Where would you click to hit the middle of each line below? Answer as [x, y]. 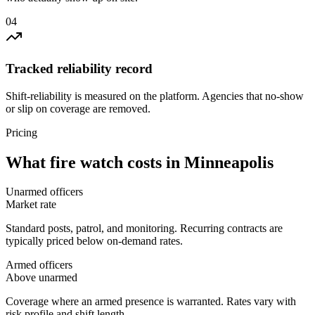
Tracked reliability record [79, 68]
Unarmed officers [44, 192]
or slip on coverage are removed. [78, 108]
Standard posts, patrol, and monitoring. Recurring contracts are [144, 229]
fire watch [86, 162]
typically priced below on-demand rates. [94, 241]
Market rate [31, 205]
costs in [154, 162]
